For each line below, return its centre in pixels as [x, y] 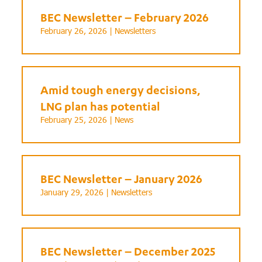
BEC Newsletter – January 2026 [122, 179]
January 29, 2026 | [76, 192]
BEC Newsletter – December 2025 [128, 251]
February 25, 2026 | [78, 120]
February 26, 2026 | [78, 31]
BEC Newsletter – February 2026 [125, 18]
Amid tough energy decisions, [121, 90]
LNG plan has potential [101, 106]
